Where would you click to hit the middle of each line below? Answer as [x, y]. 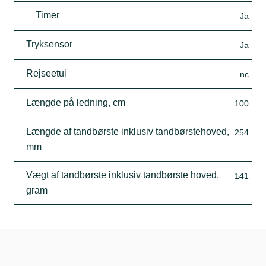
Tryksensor [49, 44]
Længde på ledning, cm [76, 102]
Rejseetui [46, 73]
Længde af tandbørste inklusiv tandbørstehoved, [128, 131]
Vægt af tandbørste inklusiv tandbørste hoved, [123, 175]
